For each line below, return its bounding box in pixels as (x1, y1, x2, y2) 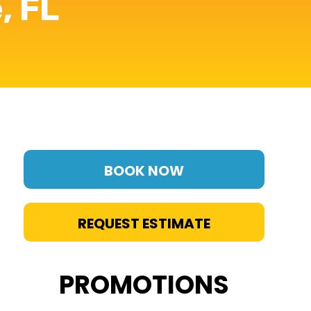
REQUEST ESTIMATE (77, 214, 210, 233)
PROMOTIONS (58, 267, 229, 303)
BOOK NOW (103, 161, 184, 180)
